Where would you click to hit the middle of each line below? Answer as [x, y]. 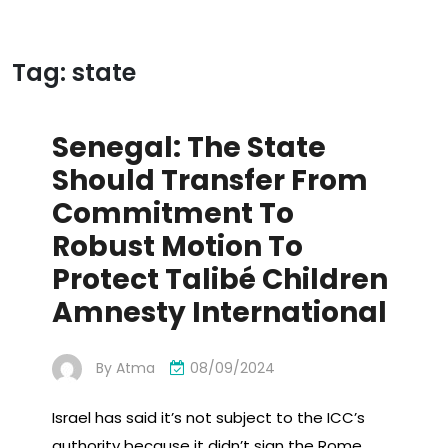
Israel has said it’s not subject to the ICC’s [208, 418]
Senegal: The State [189, 147]
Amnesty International [219, 312]
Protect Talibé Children [220, 279]
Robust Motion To [177, 246]
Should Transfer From [210, 180]
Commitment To [173, 213]
